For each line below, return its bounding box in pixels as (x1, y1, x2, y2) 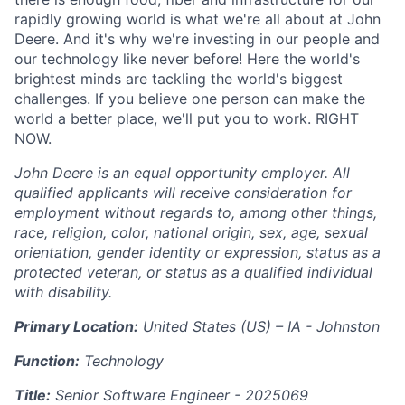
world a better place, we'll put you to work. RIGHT (14, 109, 359, 127)
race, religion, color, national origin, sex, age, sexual (14, 223, 368, 241)
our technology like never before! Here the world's (14, 50, 360, 68)
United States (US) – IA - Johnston (138, 317, 380, 335)
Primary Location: (14, 317, 138, 335)
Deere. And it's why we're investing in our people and (14, 30, 380, 48)
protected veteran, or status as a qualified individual (14, 263, 372, 281)
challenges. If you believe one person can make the (14, 89, 365, 108)
